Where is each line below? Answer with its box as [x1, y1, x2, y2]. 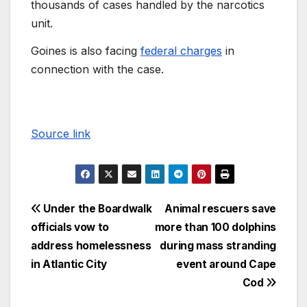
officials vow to [31, 221, 110, 234]
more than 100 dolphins [154, 221, 276, 234]
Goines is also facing [31, 43, 140, 58]
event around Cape [176, 258, 276, 271]
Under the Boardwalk [40, 202, 152, 216]
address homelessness [31, 239, 151, 253]
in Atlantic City [31, 258, 108, 271]
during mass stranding [160, 239, 276, 253]
